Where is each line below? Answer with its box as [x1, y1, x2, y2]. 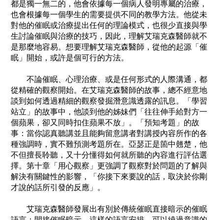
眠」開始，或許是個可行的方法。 [11, 53, 129, 63]
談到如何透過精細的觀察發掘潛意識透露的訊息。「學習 [11, 96, 207, 106]
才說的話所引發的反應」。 [11, 183, 105, 192]
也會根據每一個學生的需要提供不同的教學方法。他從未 [11, 10, 207, 20]
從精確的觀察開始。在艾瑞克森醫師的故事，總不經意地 [11, 85, 207, 95]
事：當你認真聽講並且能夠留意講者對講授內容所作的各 [11, 129, 207, 138]
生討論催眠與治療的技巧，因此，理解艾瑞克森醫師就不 [11, 31, 207, 41]
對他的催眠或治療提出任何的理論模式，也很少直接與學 [11, 21, 207, 30]
